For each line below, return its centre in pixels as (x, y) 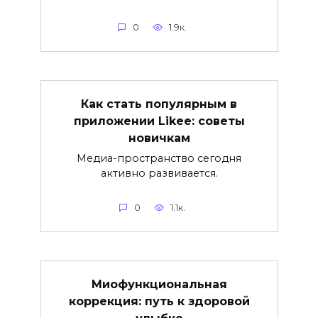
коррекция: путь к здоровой (159, 301)
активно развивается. (159, 173)
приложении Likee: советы (159, 121)
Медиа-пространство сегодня (159, 158)
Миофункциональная (159, 284)
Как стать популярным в (159, 104)
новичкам (159, 138)
